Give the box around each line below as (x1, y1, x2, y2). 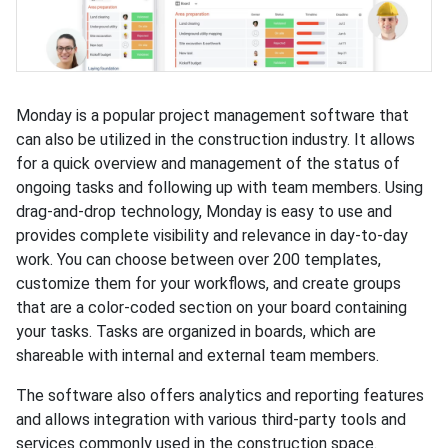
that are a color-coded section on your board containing (16, 298, 407, 318)
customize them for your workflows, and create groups (16, 274, 401, 294)
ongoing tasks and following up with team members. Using (16, 178, 423, 198)
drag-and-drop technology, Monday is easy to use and (16, 202, 392, 222)
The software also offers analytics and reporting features (16, 386, 424, 406)
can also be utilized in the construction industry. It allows (16, 130, 415, 150)
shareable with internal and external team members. (16, 346, 379, 366)
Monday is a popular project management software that (16, 106, 409, 126)
